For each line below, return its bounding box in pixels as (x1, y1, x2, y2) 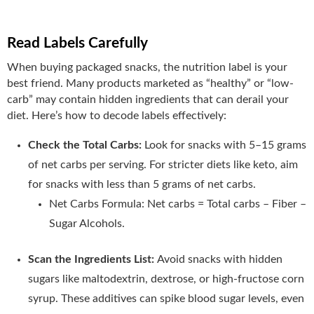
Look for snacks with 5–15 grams (144, 139, 306, 151)
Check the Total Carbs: (28, 139, 144, 151)
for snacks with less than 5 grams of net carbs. (28, 178, 256, 190)
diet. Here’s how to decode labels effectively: (7, 109, 226, 121)
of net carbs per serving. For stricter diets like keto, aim (28, 158, 298, 170)
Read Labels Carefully (7, 35, 148, 50)
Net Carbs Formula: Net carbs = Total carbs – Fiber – (49, 198, 306, 210)
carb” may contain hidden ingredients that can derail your (7, 93, 289, 105)
